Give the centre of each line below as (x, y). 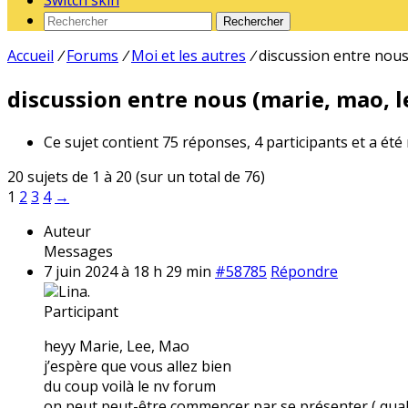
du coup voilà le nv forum (130, 386)
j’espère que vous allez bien (138, 366)
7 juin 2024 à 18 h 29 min (127, 271)
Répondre (304, 271)
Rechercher (253, 21)
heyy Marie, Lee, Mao (117, 346)
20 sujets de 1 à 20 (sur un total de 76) (136, 176)
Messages (78, 251)
